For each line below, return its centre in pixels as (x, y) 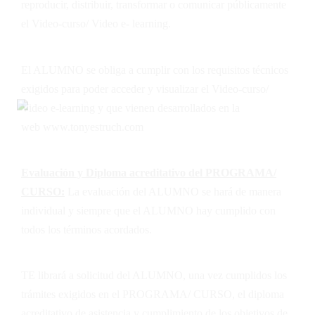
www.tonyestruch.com (93, 127)
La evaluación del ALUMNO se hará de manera (173, 191)
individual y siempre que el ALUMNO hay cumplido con (148, 210)
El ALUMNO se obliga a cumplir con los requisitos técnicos (155, 70)
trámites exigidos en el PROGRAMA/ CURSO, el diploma (153, 295)
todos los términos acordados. (86, 229)
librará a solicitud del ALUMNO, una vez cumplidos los (161, 276)
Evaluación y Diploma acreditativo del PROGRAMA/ (149, 172)
